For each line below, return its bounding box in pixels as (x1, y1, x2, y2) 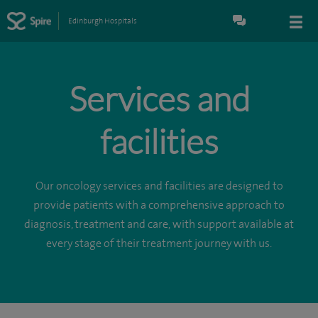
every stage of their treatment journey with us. (46, 237, 272, 250)
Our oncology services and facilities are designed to (35, 180, 283, 192)
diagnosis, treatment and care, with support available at (24, 218, 294, 231)
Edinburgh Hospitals (67, 16, 137, 26)
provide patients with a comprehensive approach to (33, 199, 285, 212)
